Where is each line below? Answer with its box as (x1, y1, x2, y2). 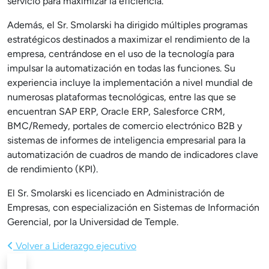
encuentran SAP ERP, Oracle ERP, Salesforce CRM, (7, 106, 225, 117)
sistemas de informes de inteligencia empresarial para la (7, 134, 246, 146)
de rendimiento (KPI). (7, 163, 98, 175)
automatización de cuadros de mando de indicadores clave (7, 149, 258, 160)
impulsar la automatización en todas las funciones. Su (7, 62, 235, 74)
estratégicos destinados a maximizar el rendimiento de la (7, 34, 250, 45)
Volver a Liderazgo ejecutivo (13, 240, 136, 252)
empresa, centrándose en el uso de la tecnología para (7, 48, 234, 59)
